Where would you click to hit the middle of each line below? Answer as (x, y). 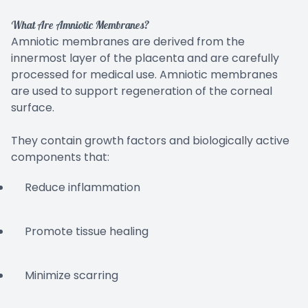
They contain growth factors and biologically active (150, 141)
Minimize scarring (71, 276)
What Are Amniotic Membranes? (80, 26)
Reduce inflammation (84, 188)
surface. (33, 108)
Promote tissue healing (87, 232)
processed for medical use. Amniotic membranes (144, 75)
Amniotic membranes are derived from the (128, 42)
